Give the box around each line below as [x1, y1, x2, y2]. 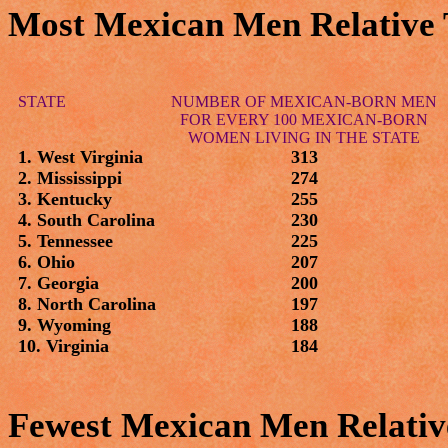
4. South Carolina [18, 210, 155, 230]
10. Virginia [18, 336, 109, 356]
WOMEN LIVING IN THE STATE [188, 129, 420, 146]
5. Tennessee [18, 231, 113, 251]
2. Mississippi [18, 168, 122, 188]
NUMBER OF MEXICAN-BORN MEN [171, 93, 437, 110]
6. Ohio [18, 252, 75, 272]
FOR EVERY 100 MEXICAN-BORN [180, 111, 428, 128]
